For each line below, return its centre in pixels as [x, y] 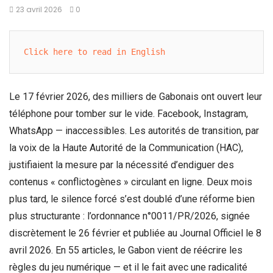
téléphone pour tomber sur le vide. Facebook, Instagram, [129, 114]
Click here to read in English [95, 52]
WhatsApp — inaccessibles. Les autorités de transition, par [134, 131]
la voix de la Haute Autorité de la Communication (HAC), [126, 148]
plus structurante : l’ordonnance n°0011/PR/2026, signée [129, 216]
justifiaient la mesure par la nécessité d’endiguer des [122, 165]
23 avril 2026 [39, 9]
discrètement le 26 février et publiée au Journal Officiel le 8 [135, 233]
